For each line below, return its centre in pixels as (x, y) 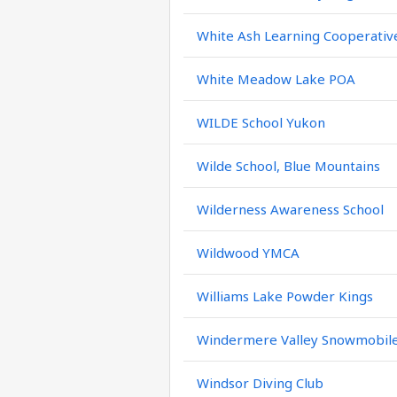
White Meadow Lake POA (276, 79)
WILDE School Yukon (261, 122)
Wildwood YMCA (248, 253)
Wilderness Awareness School (290, 209)
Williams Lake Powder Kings (285, 296)
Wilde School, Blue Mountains (288, 166)
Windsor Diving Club (260, 383)
